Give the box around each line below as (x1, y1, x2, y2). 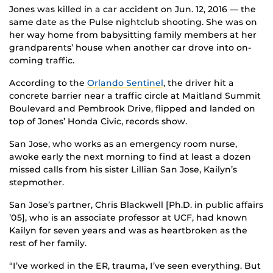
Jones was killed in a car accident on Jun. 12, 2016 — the (9, 4, 256, 15)
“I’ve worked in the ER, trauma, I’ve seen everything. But (9, 260, 261, 272)
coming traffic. (9, 55, 74, 66)
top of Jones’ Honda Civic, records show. (9, 116, 187, 127)
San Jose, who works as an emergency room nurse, (9, 138, 237, 150)
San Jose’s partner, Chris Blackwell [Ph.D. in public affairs (9, 199, 263, 211)
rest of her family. (9, 238, 87, 249)
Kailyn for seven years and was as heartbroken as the (9, 225, 247, 236)
